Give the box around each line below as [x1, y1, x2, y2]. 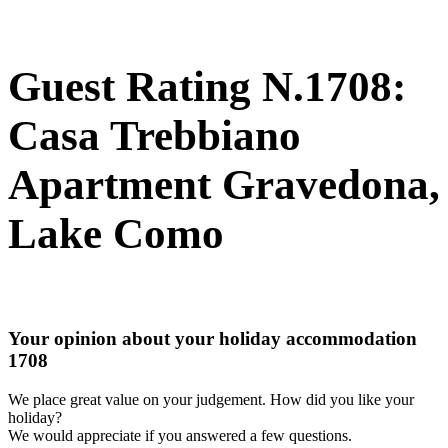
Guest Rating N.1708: [8, 63, 406, 111]
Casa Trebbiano [8, 112, 301, 160]
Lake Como [8, 210, 224, 258]
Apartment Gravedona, [8, 161, 440, 209]
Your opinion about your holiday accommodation [8, 328, 417, 350]
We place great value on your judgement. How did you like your [8, 391, 414, 409]
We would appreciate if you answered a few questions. [8, 427, 352, 445]
